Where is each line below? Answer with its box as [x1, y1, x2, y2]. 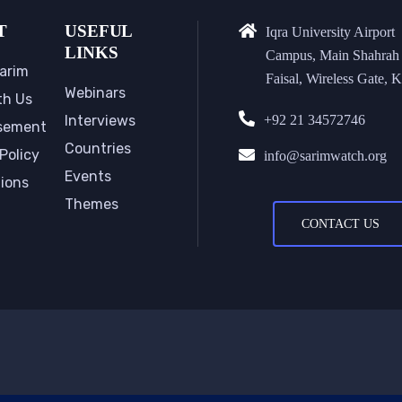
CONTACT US [301, 216, 380, 231]
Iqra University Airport [265, 23, 395, 39]
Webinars [64, 83, 126, 101]
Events [64, 167, 111, 185]
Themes [64, 195, 118, 213]
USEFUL [64, 21, 133, 40]
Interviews [64, 111, 135, 129]
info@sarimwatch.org [263, 147, 387, 163]
